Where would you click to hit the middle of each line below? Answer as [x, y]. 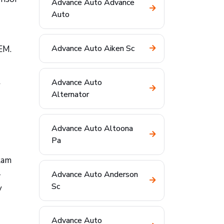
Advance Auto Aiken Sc [93, 48]
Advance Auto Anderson [95, 174]
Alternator [70, 94]
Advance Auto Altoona [92, 128]
